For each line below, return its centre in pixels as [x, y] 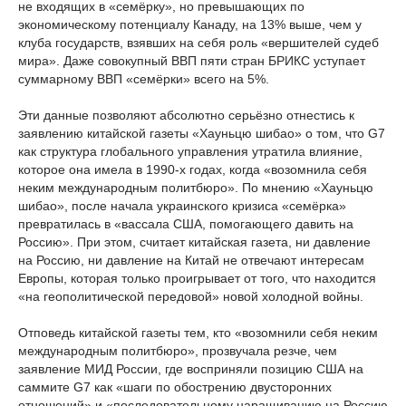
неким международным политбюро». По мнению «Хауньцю [196, 188]
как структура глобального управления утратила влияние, [190, 151]
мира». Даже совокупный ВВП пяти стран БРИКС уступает [192, 61]
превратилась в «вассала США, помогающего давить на [186, 224]
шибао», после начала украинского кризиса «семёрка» [182, 206]
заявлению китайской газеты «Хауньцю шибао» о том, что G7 [202, 133]
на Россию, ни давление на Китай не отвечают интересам [191, 260]
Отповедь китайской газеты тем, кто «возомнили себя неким [198, 333]
